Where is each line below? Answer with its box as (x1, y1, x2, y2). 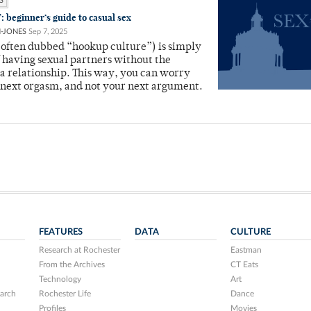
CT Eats (230, 260, 258, 269)
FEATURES (39, 227, 83, 237)
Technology (39, 275, 82, 283)
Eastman (230, 246, 262, 254)
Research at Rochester (39, 246, 121, 254)
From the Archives (39, 260, 106, 269)
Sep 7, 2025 (28, 28, 67, 35)
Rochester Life (39, 289, 92, 298)
